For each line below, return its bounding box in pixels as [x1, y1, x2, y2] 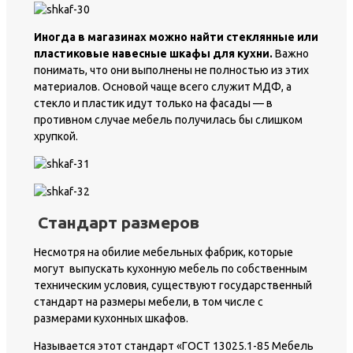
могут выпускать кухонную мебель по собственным [34, 262, 307, 276]
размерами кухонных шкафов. [34, 312, 188, 325]
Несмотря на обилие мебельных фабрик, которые [34, 246, 293, 259]
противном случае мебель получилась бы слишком [34, 113, 303, 127]
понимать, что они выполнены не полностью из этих [34, 64, 309, 77]
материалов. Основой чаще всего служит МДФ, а [34, 80, 292, 94]
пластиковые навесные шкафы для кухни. [34, 47, 273, 61]
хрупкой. [34, 130, 78, 143]
